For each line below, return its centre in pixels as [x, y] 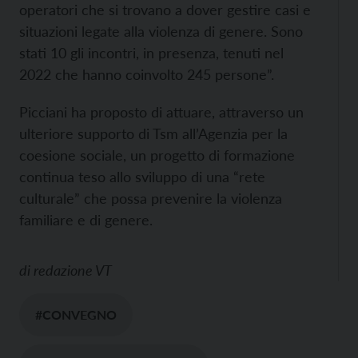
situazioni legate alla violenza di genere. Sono [161, 32]
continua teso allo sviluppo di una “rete [142, 177]
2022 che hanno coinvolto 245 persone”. [147, 75]
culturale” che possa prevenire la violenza [151, 199]
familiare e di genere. [86, 220]
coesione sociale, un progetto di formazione [157, 155]
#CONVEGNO [76, 315]
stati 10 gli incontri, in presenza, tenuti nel [151, 53]
